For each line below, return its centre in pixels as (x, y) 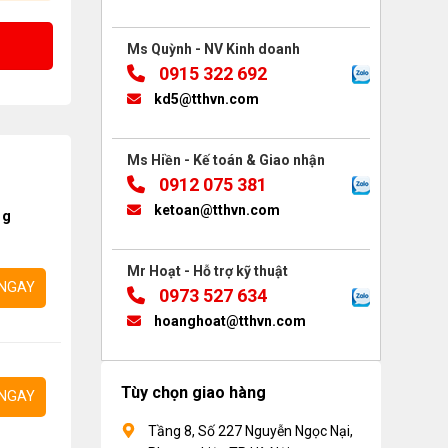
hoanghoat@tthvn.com (228, 320)
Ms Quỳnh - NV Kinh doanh (213, 48)
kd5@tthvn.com (205, 98)
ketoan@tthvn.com (215, 209)
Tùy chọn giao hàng (193, 393)
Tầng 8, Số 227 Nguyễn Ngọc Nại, (250, 431)
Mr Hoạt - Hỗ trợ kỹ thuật (207, 270)
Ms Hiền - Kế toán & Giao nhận (226, 159)
